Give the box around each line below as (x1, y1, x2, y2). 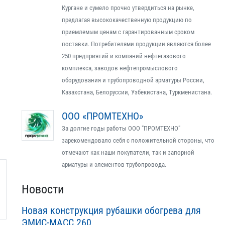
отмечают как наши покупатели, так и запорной (62, 149, 194, 156)
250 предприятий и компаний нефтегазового (62, 52, 186, 60)
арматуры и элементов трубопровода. (62, 161, 166, 168)
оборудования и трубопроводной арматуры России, (62, 76, 204, 84)
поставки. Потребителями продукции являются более (62, 40, 211, 48)
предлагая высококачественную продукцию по (62, 16, 192, 24)
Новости (22, 182, 64, 196)
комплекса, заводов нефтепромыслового (62, 64, 178, 72)
